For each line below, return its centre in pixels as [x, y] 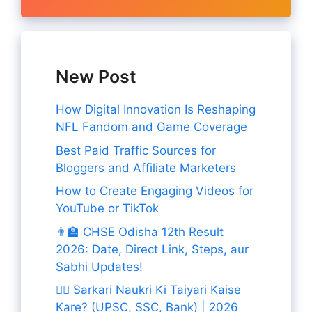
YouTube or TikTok [107, 209]
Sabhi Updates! [99, 266]
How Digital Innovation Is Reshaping [156, 110]
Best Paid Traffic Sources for [136, 150]
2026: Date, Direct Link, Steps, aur [152, 249]
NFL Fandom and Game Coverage [151, 127]
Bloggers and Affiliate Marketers [146, 167]
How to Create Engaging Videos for [155, 191]
